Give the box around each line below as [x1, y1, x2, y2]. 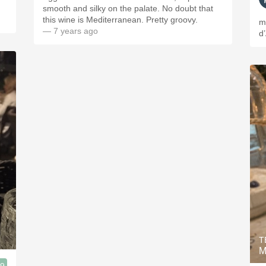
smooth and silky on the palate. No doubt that [43, 4, 213, 13]
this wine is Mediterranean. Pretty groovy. [43, 15, 198, 24]
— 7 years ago [43, 26, 98, 36]
